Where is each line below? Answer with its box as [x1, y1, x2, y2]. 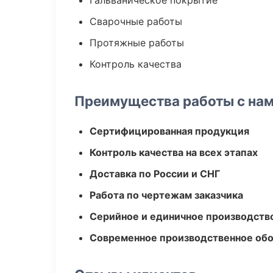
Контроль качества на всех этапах [90, 146, 258, 158]
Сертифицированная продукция [90, 125, 249, 137]
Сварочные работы [90, 15, 182, 27]
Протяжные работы [90, 37, 184, 49]
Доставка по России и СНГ [90, 168, 220, 180]
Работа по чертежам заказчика [90, 189, 243, 201]
